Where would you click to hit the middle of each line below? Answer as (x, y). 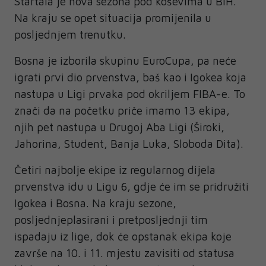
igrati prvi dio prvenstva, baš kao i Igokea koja (130, 77)
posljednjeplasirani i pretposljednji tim (111, 220)
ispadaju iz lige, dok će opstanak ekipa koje (123, 236)
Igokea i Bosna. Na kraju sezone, (95, 203)
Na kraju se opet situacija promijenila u (113, 18)
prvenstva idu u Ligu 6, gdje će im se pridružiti (132, 186)
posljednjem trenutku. (72, 34)
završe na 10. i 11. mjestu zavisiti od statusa (124, 253)
